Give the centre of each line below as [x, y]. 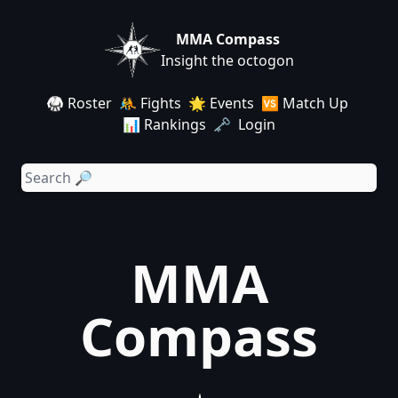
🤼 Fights [150, 103]
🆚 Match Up [305, 103]
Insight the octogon [227, 60]
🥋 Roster [79, 103]
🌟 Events [221, 103]
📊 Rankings [164, 124]
